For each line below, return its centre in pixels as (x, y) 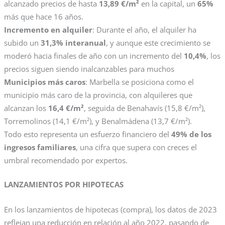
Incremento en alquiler (48, 30)
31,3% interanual (73, 43)
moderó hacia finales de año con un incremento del (94, 56)
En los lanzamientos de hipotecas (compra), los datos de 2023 (110, 209)
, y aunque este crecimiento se (158, 43)
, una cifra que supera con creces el (136, 147)
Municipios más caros (44, 82)
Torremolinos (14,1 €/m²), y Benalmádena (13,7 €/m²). (98, 121)
